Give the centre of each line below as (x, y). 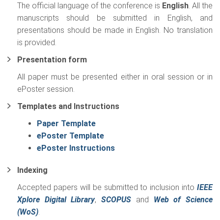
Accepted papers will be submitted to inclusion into (107, 187)
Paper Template (66, 124)
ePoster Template (70, 136)
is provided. (37, 42)
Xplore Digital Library (56, 200)
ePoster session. (46, 89)
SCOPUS (116, 200)
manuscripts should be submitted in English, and (115, 18)
